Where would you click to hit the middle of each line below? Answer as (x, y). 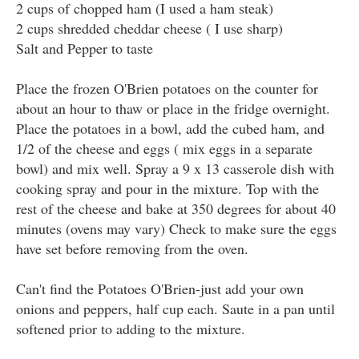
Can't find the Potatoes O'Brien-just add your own (160, 288)
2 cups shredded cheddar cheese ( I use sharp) (149, 28)
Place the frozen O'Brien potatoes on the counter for (167, 88)
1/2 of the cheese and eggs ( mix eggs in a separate (164, 148)
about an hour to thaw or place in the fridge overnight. (173, 108)
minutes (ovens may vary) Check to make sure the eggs (176, 228)
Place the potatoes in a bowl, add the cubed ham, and (170, 128)
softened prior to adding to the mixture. (131, 328)
